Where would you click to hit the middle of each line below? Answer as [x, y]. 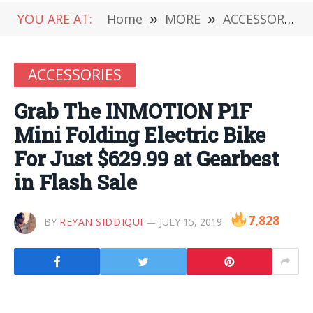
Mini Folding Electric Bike [140, 135]
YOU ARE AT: [55, 19]
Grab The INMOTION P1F [133, 111]
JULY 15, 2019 [190, 222]
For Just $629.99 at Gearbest [146, 159]
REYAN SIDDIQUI [101, 222]
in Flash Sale [76, 182]
